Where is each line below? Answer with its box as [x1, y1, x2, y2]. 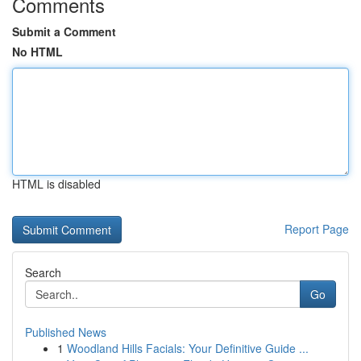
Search [25, 264, 61, 280]
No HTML [12, 44, 63, 60]
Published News [25, 324, 106, 340]
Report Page [284, 221, 349, 237]
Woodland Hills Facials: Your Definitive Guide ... [67, 340, 309, 356]
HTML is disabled [12, 176, 101, 192]
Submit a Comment [12, 23, 116, 39]
